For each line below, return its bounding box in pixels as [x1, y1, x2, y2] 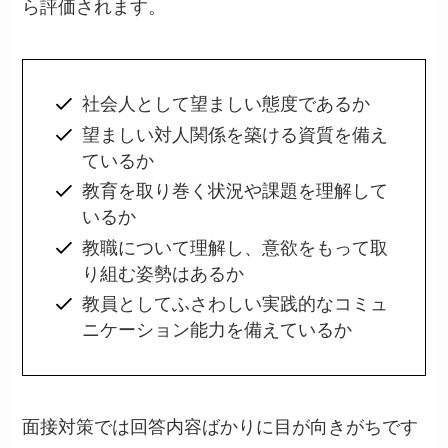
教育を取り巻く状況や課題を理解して [81, 181, 388, 202]
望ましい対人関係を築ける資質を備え [81, 124, 388, 145]
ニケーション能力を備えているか [81, 320, 352, 341]
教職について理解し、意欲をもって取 [81, 237, 388, 258]
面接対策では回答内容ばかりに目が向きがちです [22, 417, 419, 438]
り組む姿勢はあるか [81, 263, 244, 284]
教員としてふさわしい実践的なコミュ [81, 294, 388, 315]
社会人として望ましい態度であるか [81, 94, 370, 115]
